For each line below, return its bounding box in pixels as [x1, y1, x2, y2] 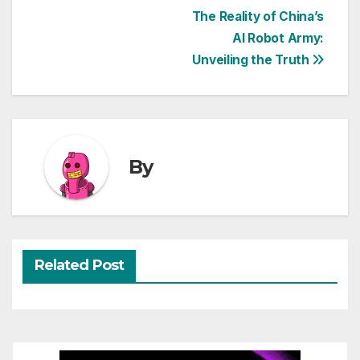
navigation [35, 38, 166, 70]
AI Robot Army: [232, 30, 324, 46]
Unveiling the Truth [192, 51, 313, 67]
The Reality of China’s [191, 8, 324, 24]
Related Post [34, 256, 124, 274]
